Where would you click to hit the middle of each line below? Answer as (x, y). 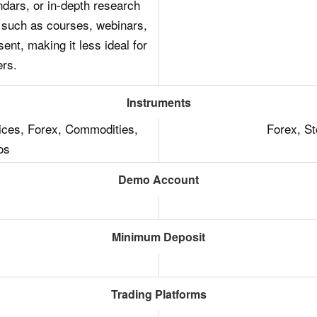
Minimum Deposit (158, 237)
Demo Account (158, 179)
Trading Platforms (158, 294)
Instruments (158, 102)
